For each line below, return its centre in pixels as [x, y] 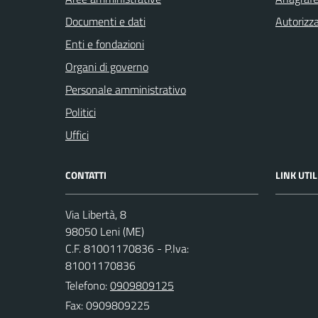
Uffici [77, 135]
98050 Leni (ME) [105, 231]
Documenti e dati [105, 21]
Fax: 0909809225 [108, 305]
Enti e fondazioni [105, 44]
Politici [81, 112]
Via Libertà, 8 [96, 214]
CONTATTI [86, 175]
